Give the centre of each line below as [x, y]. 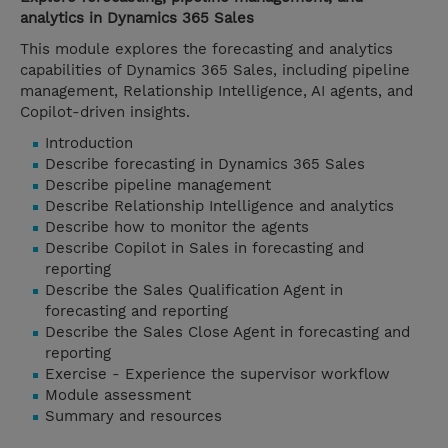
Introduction [89, 143]
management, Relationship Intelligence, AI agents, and [216, 91]
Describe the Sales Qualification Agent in [194, 290]
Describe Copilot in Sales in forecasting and [204, 248]
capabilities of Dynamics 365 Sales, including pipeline [215, 70]
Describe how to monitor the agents [177, 227]
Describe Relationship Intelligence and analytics [219, 206]
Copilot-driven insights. [105, 112]
